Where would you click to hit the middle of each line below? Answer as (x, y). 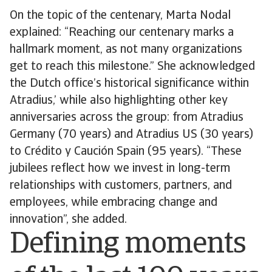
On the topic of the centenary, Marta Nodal (120, 16)
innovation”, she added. (70, 220)
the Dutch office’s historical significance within (129, 84)
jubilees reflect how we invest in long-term (120, 169)
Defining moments (128, 245)
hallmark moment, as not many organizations (126, 50)
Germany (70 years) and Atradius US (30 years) (131, 135)
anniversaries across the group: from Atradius (127, 118)
